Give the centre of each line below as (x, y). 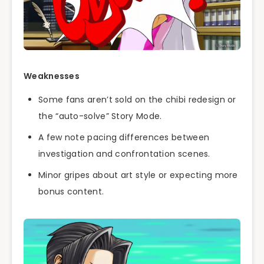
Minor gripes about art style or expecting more (138, 175)
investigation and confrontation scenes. (124, 154)
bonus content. (71, 192)
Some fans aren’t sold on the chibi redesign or (137, 100)
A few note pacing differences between (124, 138)
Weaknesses (52, 76)
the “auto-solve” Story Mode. (100, 116)
